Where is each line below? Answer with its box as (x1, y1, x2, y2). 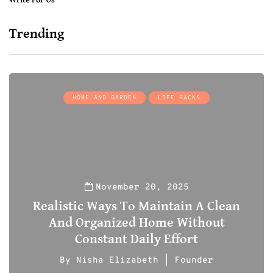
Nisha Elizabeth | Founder (76, 255, 213, 266)
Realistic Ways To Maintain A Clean (33, 199, 240, 214)
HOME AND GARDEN (73, 94, 136, 102)
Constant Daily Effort (75, 232, 198, 247)
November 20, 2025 (95, 182, 189, 193)
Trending (9, 26, 64, 42)
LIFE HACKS (158, 94, 200, 102)
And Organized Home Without (48, 215, 225, 231)
